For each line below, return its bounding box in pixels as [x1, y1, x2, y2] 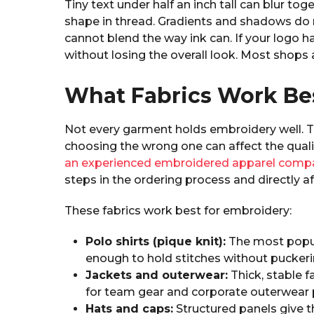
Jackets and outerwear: [86, 268, 228, 282]
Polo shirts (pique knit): [86, 235, 226, 249]
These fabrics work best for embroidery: [64, 204, 292, 218]
